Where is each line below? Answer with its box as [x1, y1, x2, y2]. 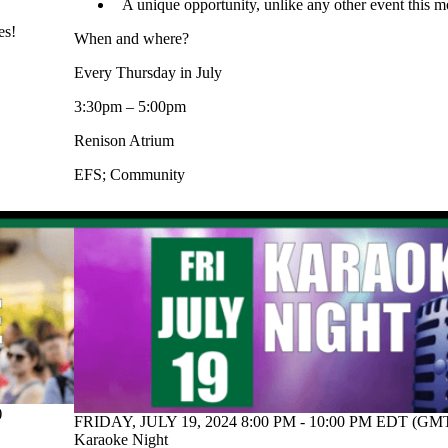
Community [110, 166, 185, 183]
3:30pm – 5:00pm [74, 98, 186, 115]
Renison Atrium [74, 132, 174, 149]
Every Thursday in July [74, 64, 222, 81]
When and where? [74, 30, 189, 47]
